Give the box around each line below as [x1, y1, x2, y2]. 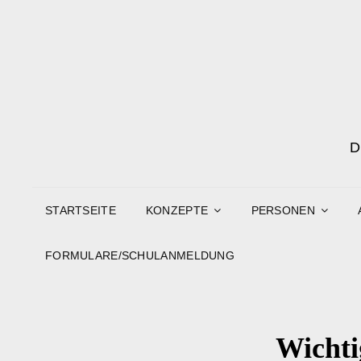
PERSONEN [251, 204, 315, 217]
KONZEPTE [145, 204, 209, 217]
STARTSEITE [45, 204, 116, 217]
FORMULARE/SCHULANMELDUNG [45, 249, 234, 262]
